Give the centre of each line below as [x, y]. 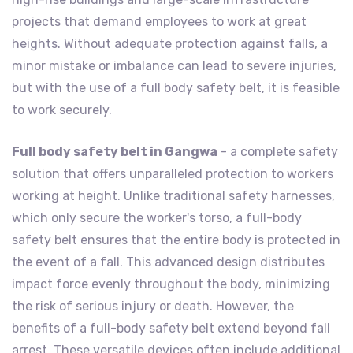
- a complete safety [278, 152]
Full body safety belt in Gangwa [115, 152]
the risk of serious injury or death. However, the [153, 307]
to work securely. [62, 110]
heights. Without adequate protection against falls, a [170, 44]
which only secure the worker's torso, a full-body [157, 218]
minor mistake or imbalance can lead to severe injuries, [174, 66]
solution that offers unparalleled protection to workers [173, 174]
